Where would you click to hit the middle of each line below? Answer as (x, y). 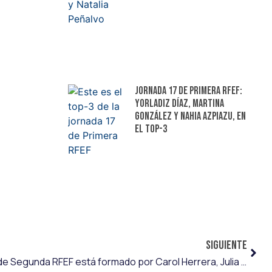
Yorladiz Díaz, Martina (179, 103)
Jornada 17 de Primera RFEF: (188, 90)
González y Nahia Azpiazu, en (190, 116)
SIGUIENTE (226, 246)
